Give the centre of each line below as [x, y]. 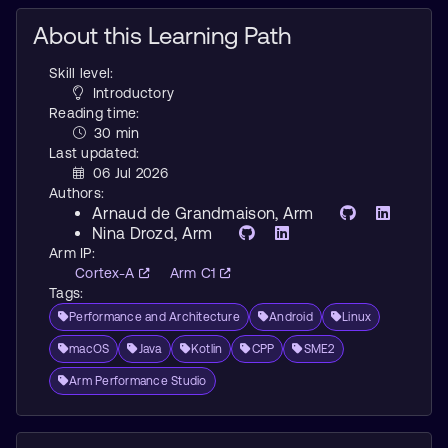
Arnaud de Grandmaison [184, 213]
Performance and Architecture [154, 317]
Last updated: [94, 153]
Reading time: [94, 113]
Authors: [77, 193]
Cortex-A [107, 273]
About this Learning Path [162, 35]
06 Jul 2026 [126, 173]
